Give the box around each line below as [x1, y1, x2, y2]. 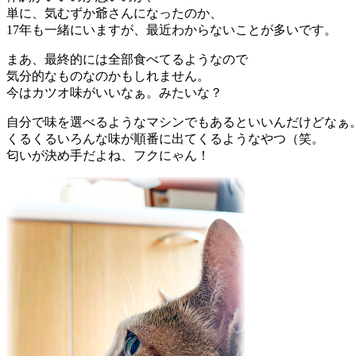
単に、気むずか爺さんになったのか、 [6, 6, 222, 21]
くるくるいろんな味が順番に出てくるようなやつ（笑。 [6, 132, 324, 146]
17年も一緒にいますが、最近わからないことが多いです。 [6, 23, 337, 37]
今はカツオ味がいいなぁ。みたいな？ [6, 86, 222, 100]
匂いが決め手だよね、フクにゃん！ [6, 149, 210, 163]
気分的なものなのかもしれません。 [6, 69, 210, 83]
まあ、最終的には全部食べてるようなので [6, 52, 248, 67]
